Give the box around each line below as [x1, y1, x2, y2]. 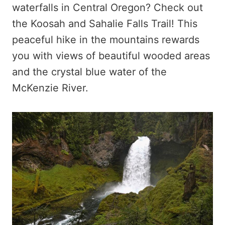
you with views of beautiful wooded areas [12, 50, 210, 62]
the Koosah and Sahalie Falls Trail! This [12, 18, 197, 30]
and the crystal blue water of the [12, 66, 167, 78]
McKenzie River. [12, 82, 88, 94]
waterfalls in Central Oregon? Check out [12, 2, 203, 14]
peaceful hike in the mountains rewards [12, 34, 199, 46]
